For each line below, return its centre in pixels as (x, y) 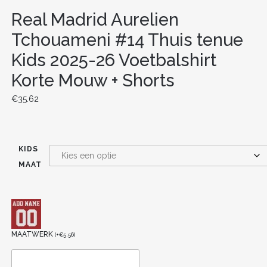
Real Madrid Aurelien (95, 19)
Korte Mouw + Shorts (93, 80)
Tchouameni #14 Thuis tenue (127, 40)
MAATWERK (33, 234)
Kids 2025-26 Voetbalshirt (114, 60)
